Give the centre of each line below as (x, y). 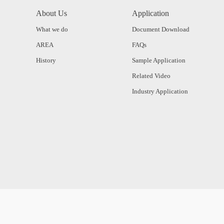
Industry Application (160, 91)
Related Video (151, 75)
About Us (51, 13)
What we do (52, 29)
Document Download (161, 29)
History (46, 60)
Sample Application (159, 60)
